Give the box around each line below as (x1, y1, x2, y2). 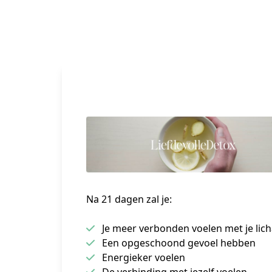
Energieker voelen (102, 250, 185, 264)
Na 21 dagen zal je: (86, 192, 172, 206)
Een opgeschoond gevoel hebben (102, 236, 256, 250)
